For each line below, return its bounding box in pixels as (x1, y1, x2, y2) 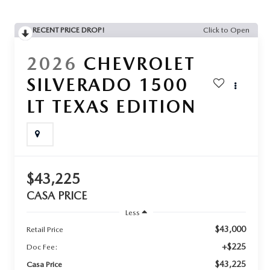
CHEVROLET (83, 52, 196, 75)
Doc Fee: (27, 242, 58, 251)
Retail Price (27, 224, 64, 234)
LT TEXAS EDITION (27, 95, 197, 118)
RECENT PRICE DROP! (33, 26, 105, 34)
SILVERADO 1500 (27, 74, 189, 96)
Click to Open (203, 26, 250, 34)
